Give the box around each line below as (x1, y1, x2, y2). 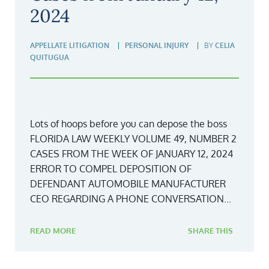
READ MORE (30, 225, 76, 235)
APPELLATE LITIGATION (30, 40, 109, 50)
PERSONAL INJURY (125, 40, 189, 50)
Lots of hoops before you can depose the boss (30, 117, 227, 130)
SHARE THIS (188, 225, 233, 235)
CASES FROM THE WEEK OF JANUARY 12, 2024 (30, 147, 233, 160)
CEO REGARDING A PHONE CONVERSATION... (30, 192, 231, 205)
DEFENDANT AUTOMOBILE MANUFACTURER (30, 177, 226, 190)
